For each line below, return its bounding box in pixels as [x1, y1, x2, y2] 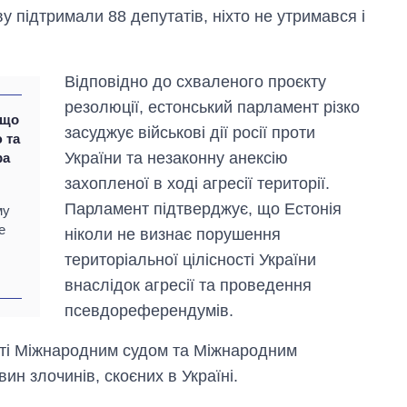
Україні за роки [267, 372, 366, 389]
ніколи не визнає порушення [65, 224, 282, 243]
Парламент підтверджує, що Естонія [65, 199, 342, 218]
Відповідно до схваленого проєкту [65, 72, 327, 91]
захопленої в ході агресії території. [65, 174, 331, 193]
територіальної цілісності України [65, 250, 317, 269]
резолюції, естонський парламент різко [65, 97, 361, 116]
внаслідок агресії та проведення [65, 275, 313, 294]
